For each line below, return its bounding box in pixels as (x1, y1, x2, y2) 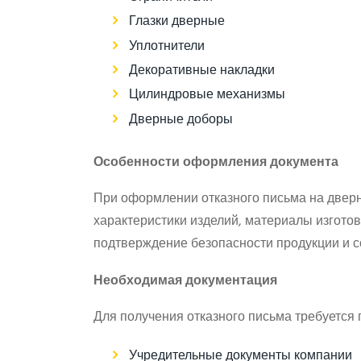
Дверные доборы (128, 109, 233, 131)
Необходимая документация (93, 270, 277, 292)
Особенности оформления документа (93, 151, 338, 173)
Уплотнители (128, 35, 205, 57)
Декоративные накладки (128, 60, 275, 81)
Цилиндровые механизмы (128, 85, 285, 106)
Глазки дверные (128, 11, 225, 33)
